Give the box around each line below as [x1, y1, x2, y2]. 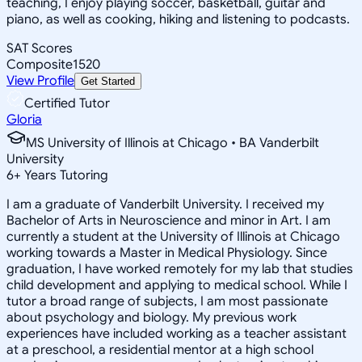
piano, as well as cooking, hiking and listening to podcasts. [6, 11, 350, 27]
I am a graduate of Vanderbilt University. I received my [6, 196, 324, 213]
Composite [6, 56, 73, 73]
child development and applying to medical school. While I [6, 276, 347, 293]
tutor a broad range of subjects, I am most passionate [6, 293, 328, 309]
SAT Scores [6, 40, 73, 57]
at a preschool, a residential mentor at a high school [6, 341, 314, 358]
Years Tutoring [21, 166, 108, 183]
